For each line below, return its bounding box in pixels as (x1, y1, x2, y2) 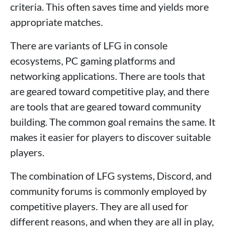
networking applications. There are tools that (10, 70, 205, 82)
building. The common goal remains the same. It (10, 116, 215, 128)
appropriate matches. (10, 16, 103, 28)
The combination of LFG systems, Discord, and (10, 169, 212, 182)
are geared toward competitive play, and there (10, 85, 209, 97)
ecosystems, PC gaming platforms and (10, 54, 175, 67)
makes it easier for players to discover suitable (10, 131, 211, 143)
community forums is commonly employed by (10, 185, 207, 197)
